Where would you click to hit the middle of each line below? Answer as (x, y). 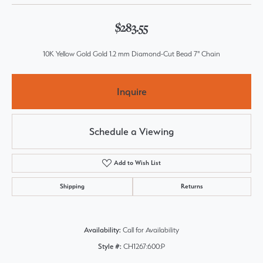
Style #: (110, 246)
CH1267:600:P (144, 246)
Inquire (131, 91)
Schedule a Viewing (131, 131)
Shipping (72, 186)
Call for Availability (151, 230)
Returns (192, 186)
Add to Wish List (138, 163)
